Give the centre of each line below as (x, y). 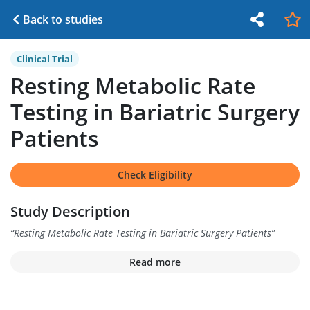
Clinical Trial (45, 59)
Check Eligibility (155, 175)
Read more (155, 262)
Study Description (70, 211)
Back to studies (63, 19)
